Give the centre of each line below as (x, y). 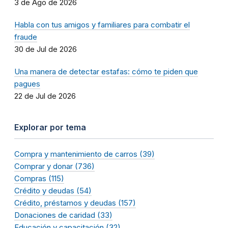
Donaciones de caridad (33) (63, 215)
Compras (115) (39, 178)
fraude (26, 37)
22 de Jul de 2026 (45, 96)
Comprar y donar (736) (54, 166)
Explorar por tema (50, 127)
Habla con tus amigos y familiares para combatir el (102, 24)
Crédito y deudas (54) (53, 190)
